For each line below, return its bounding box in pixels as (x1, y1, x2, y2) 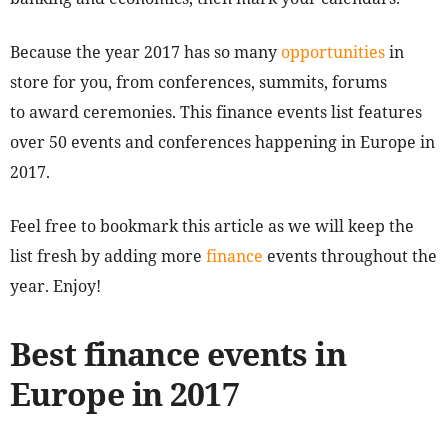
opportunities (281, 41, 385, 64)
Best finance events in (10, 332, 346, 376)
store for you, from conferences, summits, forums (10, 71, 387, 94)
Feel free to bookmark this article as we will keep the (10, 215, 414, 238)
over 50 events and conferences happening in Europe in (10, 131, 435, 154)
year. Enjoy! (10, 275, 101, 298)
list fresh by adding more (10, 245, 206, 268)
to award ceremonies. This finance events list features (10, 101, 422, 124)
